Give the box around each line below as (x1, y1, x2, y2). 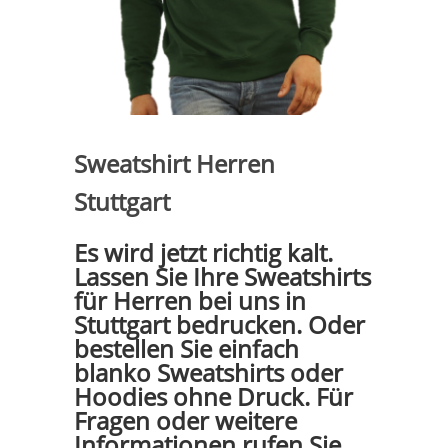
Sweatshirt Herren (74, 147, 275, 181)
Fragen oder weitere (74, 404, 297, 438)
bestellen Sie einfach (74, 332, 299, 366)
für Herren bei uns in (74, 284, 306, 318)
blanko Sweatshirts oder (74, 356, 343, 390)
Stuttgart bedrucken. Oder (74, 308, 365, 342)
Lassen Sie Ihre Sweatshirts (74, 260, 371, 294)
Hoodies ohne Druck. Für (74, 380, 353, 414)
